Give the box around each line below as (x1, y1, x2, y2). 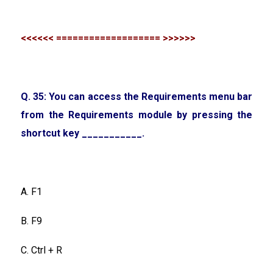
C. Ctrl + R (21, 244, 62, 256)
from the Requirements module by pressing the (21, 108, 252, 121)
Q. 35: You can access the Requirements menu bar (21, 90, 252, 102)
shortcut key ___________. (21, 127, 144, 139)
